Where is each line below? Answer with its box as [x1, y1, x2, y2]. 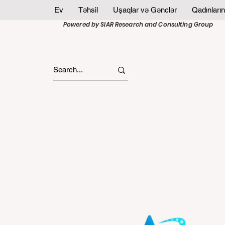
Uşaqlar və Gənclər [113, 6, 177, 14]
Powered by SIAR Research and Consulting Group [63, 20, 213, 29]
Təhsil [78, 6, 98, 14]
